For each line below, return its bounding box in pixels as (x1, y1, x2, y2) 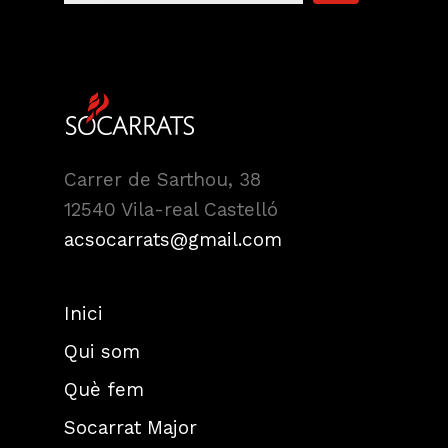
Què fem (64, 377, 144, 401)
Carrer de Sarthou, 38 (64, 167, 261, 191)
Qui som (64, 339, 140, 363)
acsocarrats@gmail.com (64, 227, 282, 251)
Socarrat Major (64, 415, 197, 439)
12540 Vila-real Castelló (64, 197, 278, 221)
